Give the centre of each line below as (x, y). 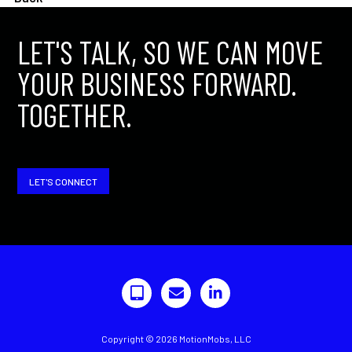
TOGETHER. (75, 115)
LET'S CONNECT (63, 181)
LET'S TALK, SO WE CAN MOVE (170, 52)
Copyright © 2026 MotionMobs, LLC (176, 338)
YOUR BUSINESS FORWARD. (157, 84)
